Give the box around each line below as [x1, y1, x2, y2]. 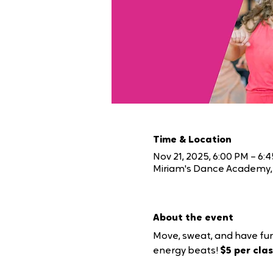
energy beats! [152, 246, 220, 256]
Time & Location [152, 135, 232, 145]
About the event [152, 213, 233, 223]
